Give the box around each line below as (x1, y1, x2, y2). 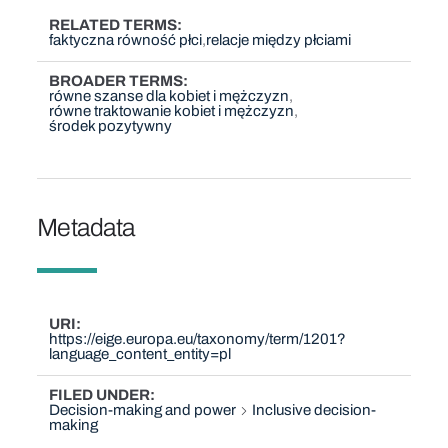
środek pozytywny (49, 117, 173, 134)
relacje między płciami (206, 32, 352, 49)
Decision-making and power (49, 401, 237, 418)
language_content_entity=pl (49, 346, 232, 363)
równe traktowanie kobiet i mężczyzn (49, 102, 295, 119)
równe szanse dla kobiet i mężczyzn (49, 87, 290, 104)
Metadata (36, 213, 135, 241)
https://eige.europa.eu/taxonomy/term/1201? (49, 331, 347, 348)
